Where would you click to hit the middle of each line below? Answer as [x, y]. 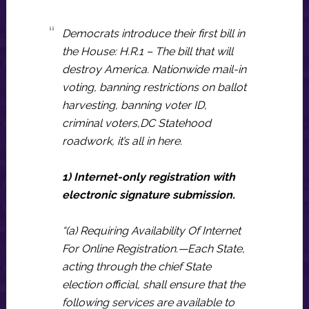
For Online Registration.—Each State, [153, 249]
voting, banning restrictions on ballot [154, 87]
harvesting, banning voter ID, [134, 105]
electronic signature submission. [148, 195]
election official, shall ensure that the [153, 285]
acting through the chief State [136, 267]
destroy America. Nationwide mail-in [154, 69]
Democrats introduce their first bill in [153, 33]
